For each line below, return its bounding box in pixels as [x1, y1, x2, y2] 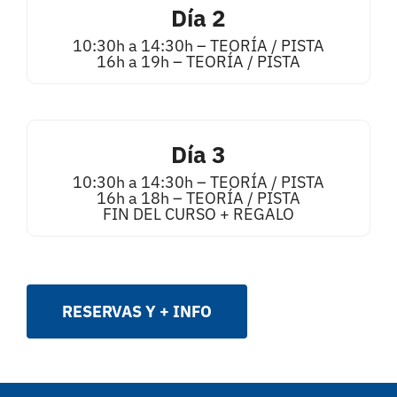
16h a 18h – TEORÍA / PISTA [97, 188, 300, 208]
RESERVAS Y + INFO [61, 301, 212, 322]
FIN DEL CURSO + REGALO [103, 204, 294, 224]
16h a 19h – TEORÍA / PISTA [97, 51, 300, 72]
